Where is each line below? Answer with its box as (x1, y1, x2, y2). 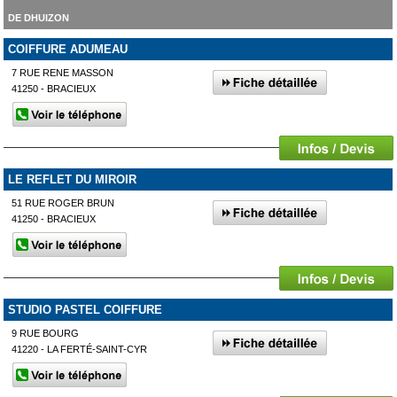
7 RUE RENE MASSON (12, 67, 114, 79)
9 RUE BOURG (12, 327, 80, 339)
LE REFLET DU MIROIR (7, 173, 136, 186)
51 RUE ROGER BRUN (12, 198, 115, 208)
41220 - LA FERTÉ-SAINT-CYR (12, 343, 148, 354)
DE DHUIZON (7, 12, 69, 24)
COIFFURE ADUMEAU (7, 43, 128, 57)
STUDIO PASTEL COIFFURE (7, 302, 162, 316)
